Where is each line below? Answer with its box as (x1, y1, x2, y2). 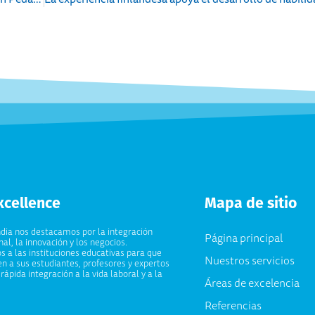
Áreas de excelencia (205, 273, 300, 292)
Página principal (205, 228, 283, 247)
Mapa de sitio (205, 191, 297, 214)
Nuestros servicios (205, 250, 295, 269)
